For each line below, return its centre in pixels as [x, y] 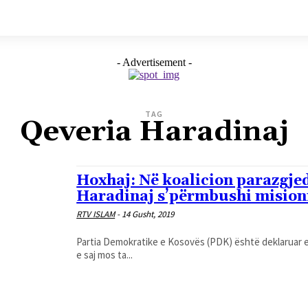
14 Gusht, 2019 [148, 214]
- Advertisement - [154, 62]
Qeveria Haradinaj [154, 132]
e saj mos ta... [105, 255]
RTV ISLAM [96, 214]
